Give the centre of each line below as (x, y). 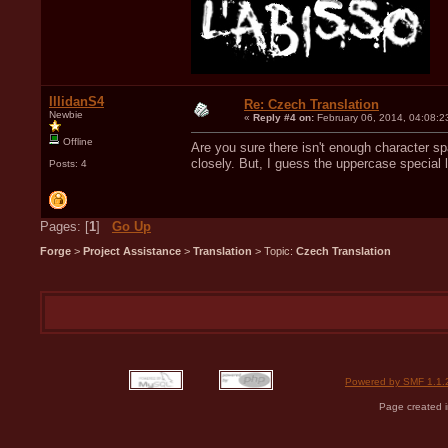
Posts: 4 (68, 163)
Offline (76, 141)
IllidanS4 (76, 101)
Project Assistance (132, 251)
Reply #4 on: (283, 117)
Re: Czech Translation (311, 104)
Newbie (66, 114)
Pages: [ (64, 226)
